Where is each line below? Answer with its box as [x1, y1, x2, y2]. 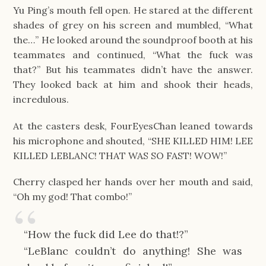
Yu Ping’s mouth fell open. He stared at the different [13, 4, 253, 17]
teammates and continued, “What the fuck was [13, 49, 253, 61]
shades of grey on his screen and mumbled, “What [13, 19, 253, 31]
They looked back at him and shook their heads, [13, 78, 253, 91]
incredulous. [13, 93, 69, 106]
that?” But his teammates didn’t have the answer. [13, 64, 253, 76]
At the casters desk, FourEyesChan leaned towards [13, 119, 253, 132]
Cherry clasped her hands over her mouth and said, [13, 175, 253, 188]
